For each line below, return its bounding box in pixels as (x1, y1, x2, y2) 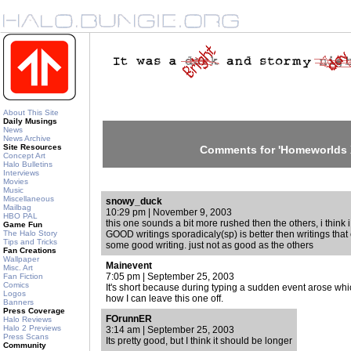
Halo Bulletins (3, 160, 52, 168)
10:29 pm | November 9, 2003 (106, 207, 232, 218)
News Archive (3, 134, 51, 143)
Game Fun (3, 220, 42, 229)
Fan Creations (3, 246, 56, 255)
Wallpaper (3, 255, 39, 263)
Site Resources (3, 143, 62, 151)
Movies (3, 177, 28, 186)
